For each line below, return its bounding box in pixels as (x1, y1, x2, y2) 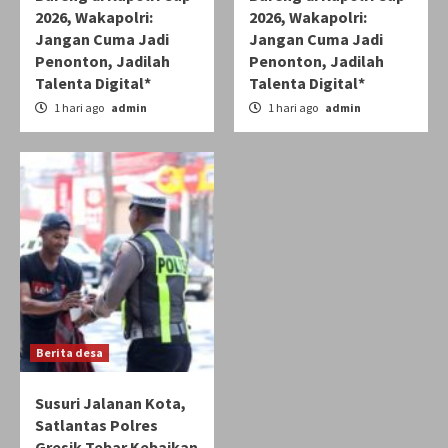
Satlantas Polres (35, 415, 158, 436)
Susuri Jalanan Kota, (35, 393, 186, 414)
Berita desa (36, 345, 103, 361)
